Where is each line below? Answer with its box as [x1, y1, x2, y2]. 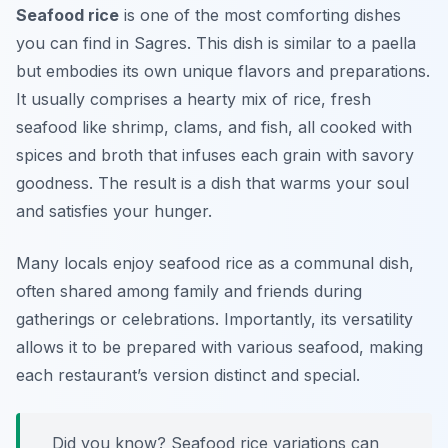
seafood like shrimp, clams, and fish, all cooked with [16, 117, 412, 138]
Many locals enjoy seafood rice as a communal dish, [16, 253, 414, 274]
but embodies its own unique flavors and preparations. [16, 61, 430, 82]
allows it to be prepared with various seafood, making [16, 337, 423, 358]
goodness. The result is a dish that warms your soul [16, 173, 409, 194]
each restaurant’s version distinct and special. [16, 365, 360, 386]
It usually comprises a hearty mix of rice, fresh [16, 89, 371, 110]
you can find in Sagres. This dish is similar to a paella [16, 33, 416, 54]
